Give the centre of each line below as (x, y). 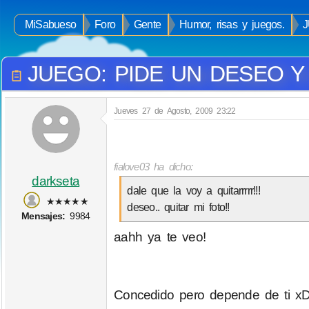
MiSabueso (51, 24)
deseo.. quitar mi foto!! (178, 207)
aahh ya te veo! (160, 237)
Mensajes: (43, 216)
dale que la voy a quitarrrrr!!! (193, 191)
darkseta (56, 181)
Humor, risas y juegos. (232, 24)
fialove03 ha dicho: (153, 167)
